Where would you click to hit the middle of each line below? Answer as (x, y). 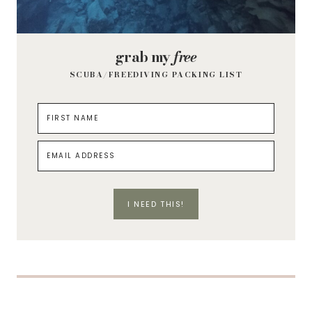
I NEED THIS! (156, 204)
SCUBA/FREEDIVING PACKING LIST (156, 74)
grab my (145, 56)
